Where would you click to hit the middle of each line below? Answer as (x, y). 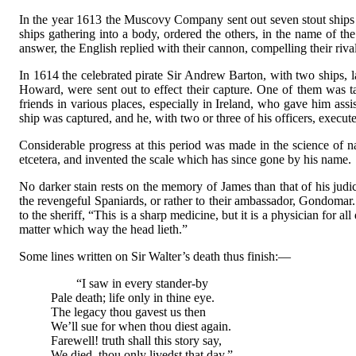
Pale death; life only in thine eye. (133, 297)
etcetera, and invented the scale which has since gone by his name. (185, 159)
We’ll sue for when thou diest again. (141, 326)
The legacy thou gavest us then (128, 311)
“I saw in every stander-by (130, 283)
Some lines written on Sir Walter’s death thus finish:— (155, 256)
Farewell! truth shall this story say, (136, 340)
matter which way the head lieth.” (103, 229)
